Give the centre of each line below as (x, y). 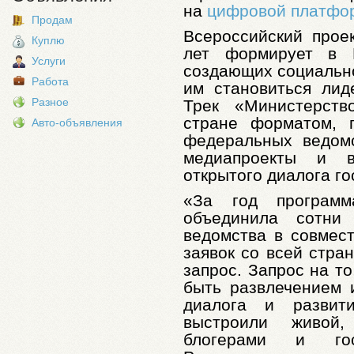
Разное (50, 102)
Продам (52, 20)
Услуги (49, 61)
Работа (50, 81)
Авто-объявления (77, 122)
